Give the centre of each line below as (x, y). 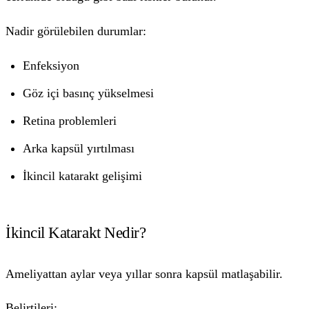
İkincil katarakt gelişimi (83, 176)
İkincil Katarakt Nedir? (76, 233)
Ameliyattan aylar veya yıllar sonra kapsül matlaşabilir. (144, 273)
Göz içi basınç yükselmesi (89, 93)
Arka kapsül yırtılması (79, 148)
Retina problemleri (70, 120)
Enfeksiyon (51, 65)
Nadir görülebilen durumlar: (76, 31)
